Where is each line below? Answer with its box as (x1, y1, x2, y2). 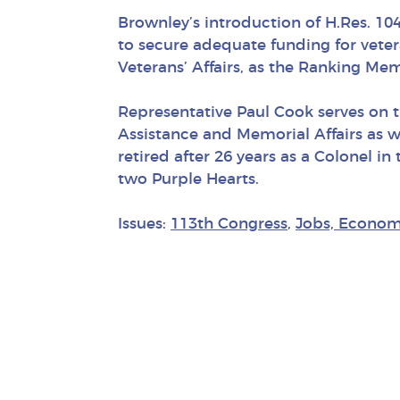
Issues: (118, 215, 171, 231)
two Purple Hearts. (118, 171, 259, 187)
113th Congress (171, 215, 287, 231)
